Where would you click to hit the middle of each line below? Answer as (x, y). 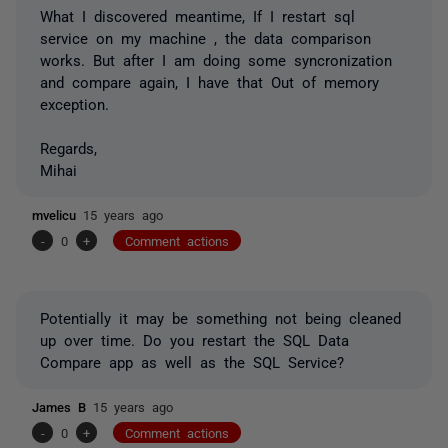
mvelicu (57, 214)
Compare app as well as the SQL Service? (192, 361)
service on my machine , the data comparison (205, 37)
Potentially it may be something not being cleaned (220, 317)
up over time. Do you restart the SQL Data (194, 339)
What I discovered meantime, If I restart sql (197, 15)
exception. (74, 103)
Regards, (68, 147)
